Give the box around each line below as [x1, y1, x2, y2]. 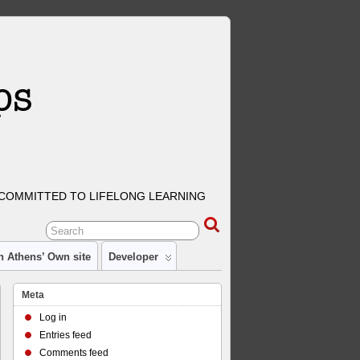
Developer [108, 251, 158, 263]
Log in [39, 312, 67, 323]
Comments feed [39, 347, 108, 358]
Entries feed [39, 329, 92, 341]
